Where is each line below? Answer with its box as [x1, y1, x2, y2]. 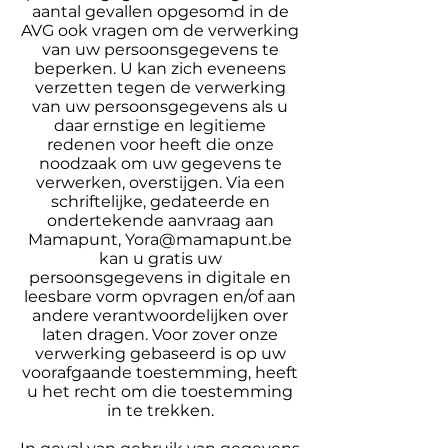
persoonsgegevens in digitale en [29, 268, 291, 287]
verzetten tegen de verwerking [34, 78, 286, 97]
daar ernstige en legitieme [54, 116, 266, 135]
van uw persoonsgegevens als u [32, 97, 288, 116]
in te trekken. [106, 401, 214, 420]
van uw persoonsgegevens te [41, 40, 279, 59]
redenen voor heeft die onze [46, 135, 274, 154]
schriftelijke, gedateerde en [50, 192, 270, 211]
